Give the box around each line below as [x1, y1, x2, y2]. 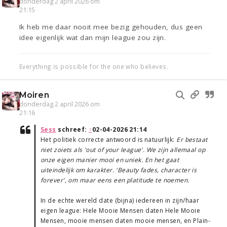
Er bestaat [176, 135, 208, 144]
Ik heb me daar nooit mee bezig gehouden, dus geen [19, 22, 203, 32]
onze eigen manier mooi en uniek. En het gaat [41, 156, 179, 165]
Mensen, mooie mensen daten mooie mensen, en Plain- [41, 216, 211, 225]
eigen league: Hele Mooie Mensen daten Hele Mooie [41, 206, 201, 215]
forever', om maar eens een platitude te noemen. [41, 176, 190, 185]
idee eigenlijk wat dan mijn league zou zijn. [19, 33, 166, 43]
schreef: [56, 125, 89, 134]
